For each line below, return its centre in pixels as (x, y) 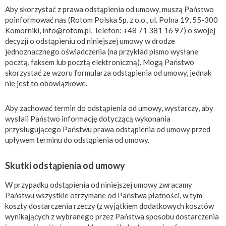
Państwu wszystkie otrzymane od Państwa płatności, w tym (104, 195)
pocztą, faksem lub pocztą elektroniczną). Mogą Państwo (100, 62)
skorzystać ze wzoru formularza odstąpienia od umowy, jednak (108, 72)
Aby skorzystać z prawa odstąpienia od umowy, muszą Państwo (109, 9)
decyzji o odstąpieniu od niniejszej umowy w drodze (90, 41)
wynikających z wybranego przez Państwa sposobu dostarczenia (112, 216)
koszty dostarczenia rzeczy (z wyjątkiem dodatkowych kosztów (109, 206)
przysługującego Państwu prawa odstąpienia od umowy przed (108, 129)
